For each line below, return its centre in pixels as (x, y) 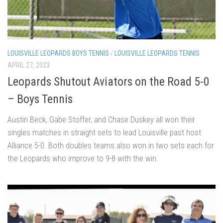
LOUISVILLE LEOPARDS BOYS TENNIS (58, 53)
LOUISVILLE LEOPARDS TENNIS (157, 53)
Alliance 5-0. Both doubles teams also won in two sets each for (111, 145)
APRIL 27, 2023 (29, 65)
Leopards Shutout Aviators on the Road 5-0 (109, 81)
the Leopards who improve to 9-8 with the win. (83, 158)
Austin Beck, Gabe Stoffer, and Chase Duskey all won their (101, 119)
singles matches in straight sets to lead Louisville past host (104, 132)
